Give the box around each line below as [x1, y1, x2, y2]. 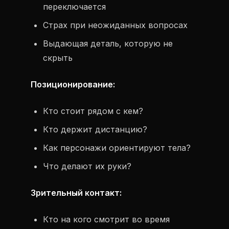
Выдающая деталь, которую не [43, 38, 173, 49]
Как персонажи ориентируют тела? [43, 143, 191, 153]
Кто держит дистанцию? [43, 124, 147, 134]
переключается [43, 2, 106, 12]
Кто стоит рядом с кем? [43, 106, 143, 116]
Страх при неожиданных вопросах [43, 20, 188, 30]
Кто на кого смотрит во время [43, 214, 170, 224]
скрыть [43, 53, 73, 63]
